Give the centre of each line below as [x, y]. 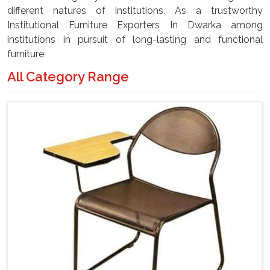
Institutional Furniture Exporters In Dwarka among [135, 25]
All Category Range [68, 77]
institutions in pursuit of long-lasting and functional [135, 39]
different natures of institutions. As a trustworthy [135, 11]
